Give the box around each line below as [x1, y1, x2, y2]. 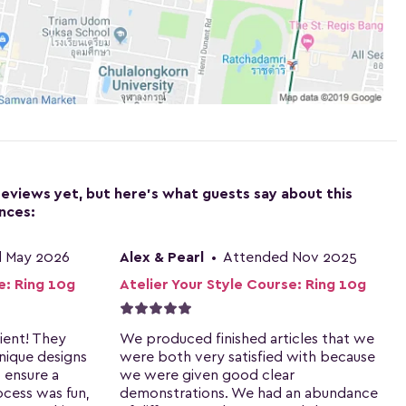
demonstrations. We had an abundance [120, 385, 378, 401]
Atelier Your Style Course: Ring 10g [120, 276, 366, 292]
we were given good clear [120, 367, 295, 382]
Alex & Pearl [120, 249, 204, 265]
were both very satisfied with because [120, 349, 375, 364]
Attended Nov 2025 [220, 249, 357, 265]
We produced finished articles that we [120, 331, 374, 346]
